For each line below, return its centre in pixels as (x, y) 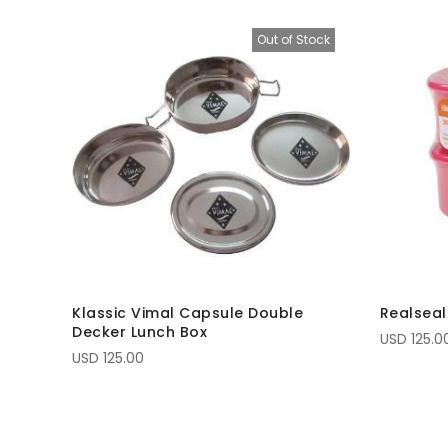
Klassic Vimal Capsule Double (187, 312)
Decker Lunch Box (139, 331)
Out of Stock (293, 39)
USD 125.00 (108, 357)
